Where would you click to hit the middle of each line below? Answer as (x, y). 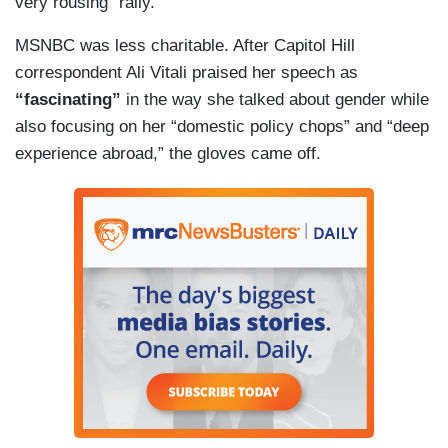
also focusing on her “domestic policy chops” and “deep (222, 127)
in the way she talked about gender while (275, 100)
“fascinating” (68, 100)
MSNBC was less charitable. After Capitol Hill (185, 46)
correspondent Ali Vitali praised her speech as (186, 73)
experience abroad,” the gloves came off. (168, 154)
